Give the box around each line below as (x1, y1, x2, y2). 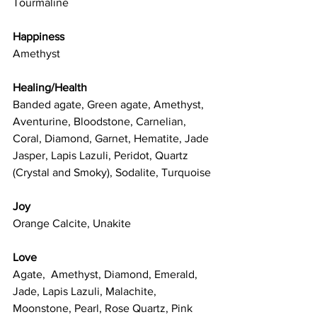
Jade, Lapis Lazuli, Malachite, (13, 285, 159, 298)
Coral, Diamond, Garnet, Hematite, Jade (13, 132, 212, 145)
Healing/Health (13, 81, 87, 94)
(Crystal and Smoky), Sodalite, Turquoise (13, 166, 211, 179)
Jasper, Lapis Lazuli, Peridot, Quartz (13, 149, 191, 162)
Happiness (13, 30, 64, 43)
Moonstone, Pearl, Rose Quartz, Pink (13, 302, 195, 315)
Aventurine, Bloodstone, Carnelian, (13, 115, 189, 128)
